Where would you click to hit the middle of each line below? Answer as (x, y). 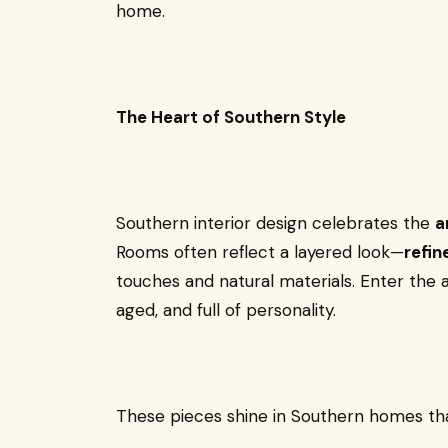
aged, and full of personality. (226, 309)
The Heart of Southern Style (231, 116)
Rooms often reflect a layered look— (260, 251)
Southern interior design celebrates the (275, 222)
